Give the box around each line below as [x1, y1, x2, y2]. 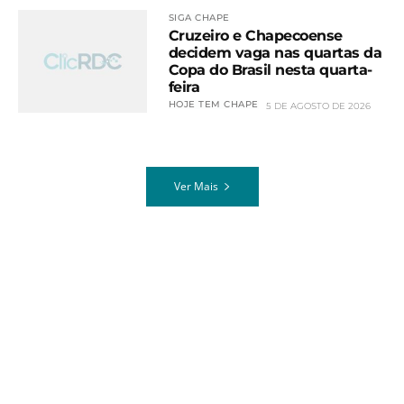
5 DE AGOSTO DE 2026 [265, 100, 371, 113]
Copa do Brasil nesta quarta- [168, 61, 372, 79]
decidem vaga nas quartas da [168, 44, 382, 62]
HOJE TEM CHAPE [168, 98, 259, 111]
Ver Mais [173, 179, 218, 195]
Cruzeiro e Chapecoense [168, 27, 343, 45]
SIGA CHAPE [168, 12, 230, 24]
